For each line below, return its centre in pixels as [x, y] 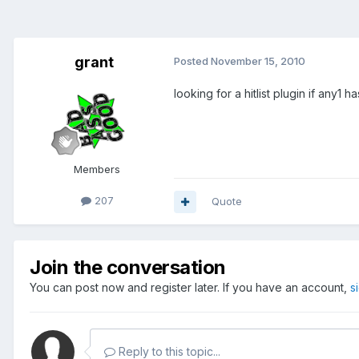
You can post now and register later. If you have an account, [190, 288]
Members [97, 169]
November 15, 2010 [258, 61]
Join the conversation [128, 268]
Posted [192, 61]
